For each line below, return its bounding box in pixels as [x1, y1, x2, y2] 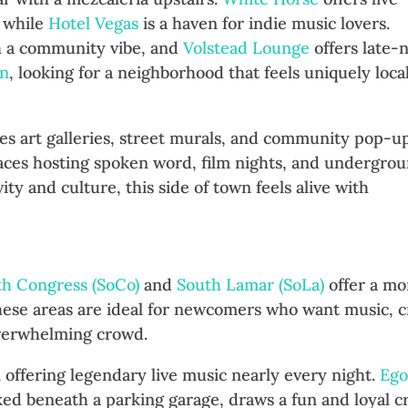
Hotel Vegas [48, 13, 139, 35]
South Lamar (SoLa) [177, 274, 325, 296]
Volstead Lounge [183, 37, 311, 59]
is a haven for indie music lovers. [138, 13, 391, 35]
